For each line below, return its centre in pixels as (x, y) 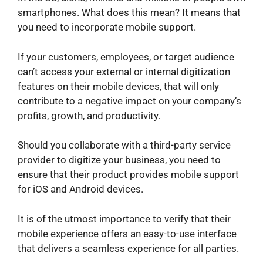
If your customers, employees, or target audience (126, 57)
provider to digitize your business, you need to (119, 160)
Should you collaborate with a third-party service (124, 145)
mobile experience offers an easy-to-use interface (127, 233)
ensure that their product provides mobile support (128, 175)
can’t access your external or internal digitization (124, 71)
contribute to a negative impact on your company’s (129, 101)
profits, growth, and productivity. (89, 115)
